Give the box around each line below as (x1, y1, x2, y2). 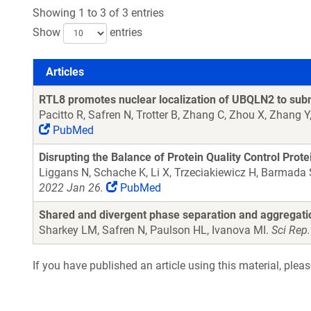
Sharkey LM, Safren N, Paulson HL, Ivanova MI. (39, 224, 271, 237)
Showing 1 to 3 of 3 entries (33, 6, 164, 19)
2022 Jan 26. (39, 181, 103, 194)
